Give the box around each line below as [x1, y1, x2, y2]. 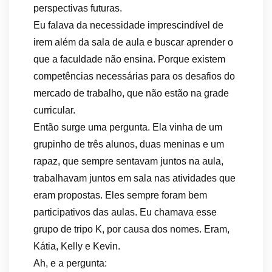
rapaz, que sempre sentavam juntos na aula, [33, 156, 223, 166]
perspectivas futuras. [33, 3, 122, 13]
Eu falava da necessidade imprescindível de [33, 20, 223, 30]
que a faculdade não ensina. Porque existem [33, 54, 225, 64]
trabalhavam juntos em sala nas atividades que [33, 173, 236, 183]
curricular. [33, 105, 75, 115]
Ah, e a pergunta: [33, 258, 107, 268]
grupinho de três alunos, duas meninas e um [33, 139, 224, 149]
